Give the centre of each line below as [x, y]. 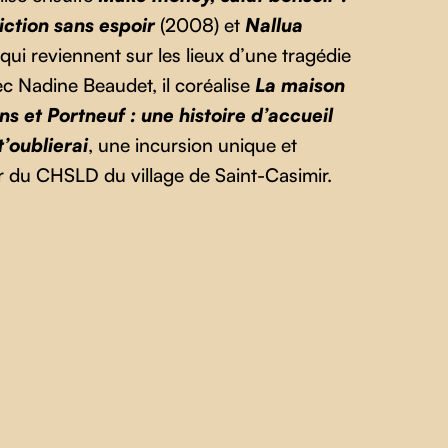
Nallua [273, 24]
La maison [299, 84]
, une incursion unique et [192, 144]
